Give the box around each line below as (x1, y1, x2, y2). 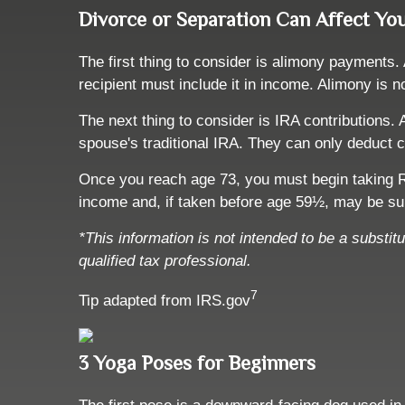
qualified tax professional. (79, 252, 251, 270)
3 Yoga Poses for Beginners (79, 352, 316, 375)
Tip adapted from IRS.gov (79, 291, 250, 309)
